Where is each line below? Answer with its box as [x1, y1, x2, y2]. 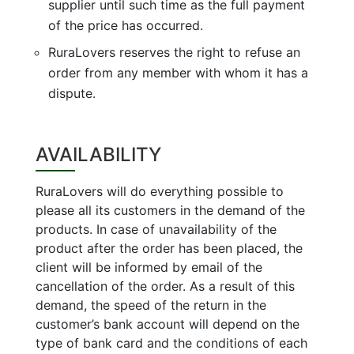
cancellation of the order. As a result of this [35, 277, 295, 294]
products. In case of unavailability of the [35, 220, 277, 237]
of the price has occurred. [47, 17, 203, 33]
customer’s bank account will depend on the [35, 315, 299, 332]
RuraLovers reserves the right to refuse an [47, 43, 300, 60]
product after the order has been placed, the [35, 239, 303, 256]
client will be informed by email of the [35, 258, 262, 275]
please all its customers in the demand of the [35, 201, 305, 218]
